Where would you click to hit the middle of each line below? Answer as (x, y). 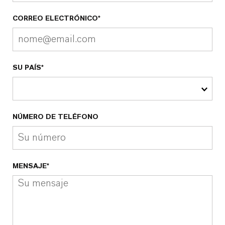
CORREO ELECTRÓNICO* (57, 18)
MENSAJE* (31, 166)
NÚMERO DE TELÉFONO (55, 117)
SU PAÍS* (28, 68)
